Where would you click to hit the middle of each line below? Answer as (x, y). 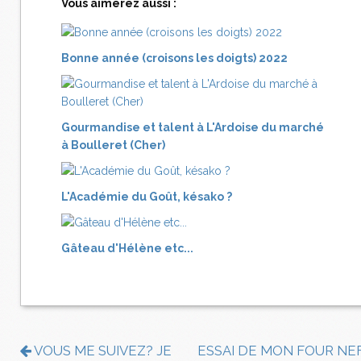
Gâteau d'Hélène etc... (127, 249)
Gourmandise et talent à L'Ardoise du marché (193, 128)
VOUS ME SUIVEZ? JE (102, 351)
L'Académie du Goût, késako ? (147, 197)
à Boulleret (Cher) (113, 145)
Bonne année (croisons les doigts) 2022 (174, 58)
